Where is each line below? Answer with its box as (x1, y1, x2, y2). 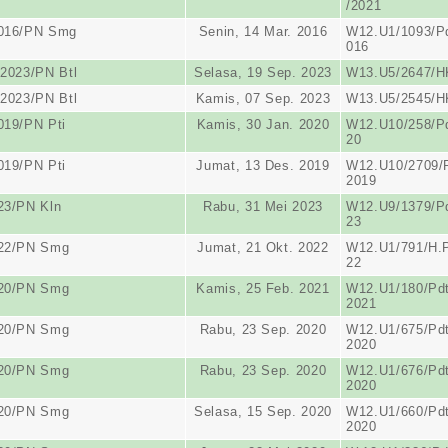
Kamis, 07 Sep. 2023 (195, 91, 331, 106)
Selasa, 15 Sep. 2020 (194, 404, 332, 419)
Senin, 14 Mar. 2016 (198, 24, 328, 39)
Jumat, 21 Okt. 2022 (197, 240, 329, 255)
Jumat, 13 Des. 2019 (196, 158, 330, 173)
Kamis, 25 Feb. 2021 (196, 281, 330, 296)
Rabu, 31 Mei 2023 (202, 199, 324, 214)
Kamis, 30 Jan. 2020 (196, 117, 330, 132)
